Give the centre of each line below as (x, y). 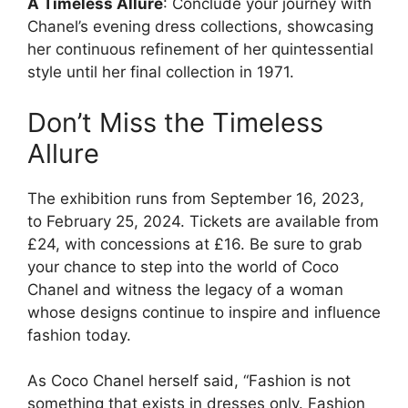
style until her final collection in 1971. (161, 72)
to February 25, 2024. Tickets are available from (203, 221)
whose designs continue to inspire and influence (204, 312)
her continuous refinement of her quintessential (200, 50)
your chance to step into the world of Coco (183, 266)
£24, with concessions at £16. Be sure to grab (195, 244)
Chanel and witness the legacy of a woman (185, 289)
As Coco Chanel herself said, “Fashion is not (189, 381)
